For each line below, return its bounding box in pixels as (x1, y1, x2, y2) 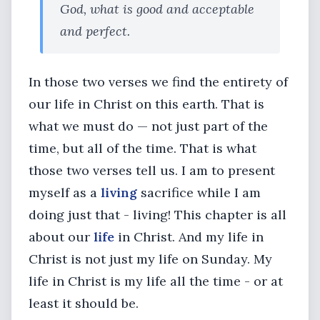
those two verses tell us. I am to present (29, 162, 275, 179)
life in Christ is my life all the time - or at (29, 273, 283, 289)
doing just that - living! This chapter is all (29, 206, 286, 223)
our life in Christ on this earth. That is (29, 96, 264, 112)
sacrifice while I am (137, 184, 261, 201)
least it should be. (29, 295, 139, 311)
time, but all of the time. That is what (29, 140, 256, 156)
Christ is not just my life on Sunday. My (29, 251, 272, 267)
